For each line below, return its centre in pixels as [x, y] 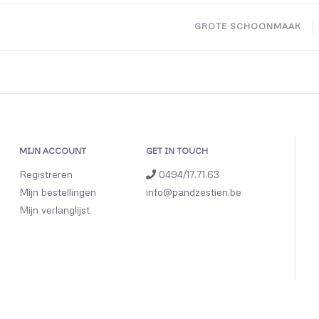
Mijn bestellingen [57, 192]
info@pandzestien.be [194, 192]
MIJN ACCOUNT [52, 151]
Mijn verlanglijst [54, 210]
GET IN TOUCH [177, 151]
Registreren [46, 174]
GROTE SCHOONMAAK [248, 26]
